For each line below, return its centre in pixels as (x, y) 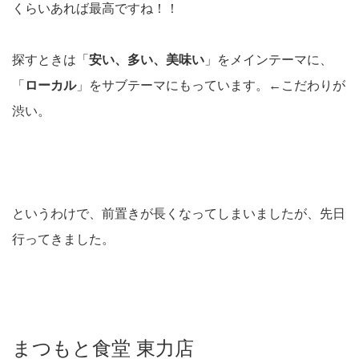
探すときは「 (50, 60)
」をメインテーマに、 (268, 60)
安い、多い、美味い (147, 60)
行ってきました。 (63, 240)
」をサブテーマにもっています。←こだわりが (211, 86)
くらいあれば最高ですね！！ (95, 9)
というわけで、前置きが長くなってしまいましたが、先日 (179, 214)
